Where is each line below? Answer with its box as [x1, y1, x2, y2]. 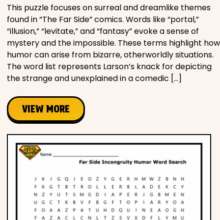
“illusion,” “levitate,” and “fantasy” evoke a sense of [7, 25, 199, 37]
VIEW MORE [22, 103, 70, 115]
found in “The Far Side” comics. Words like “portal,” [7, 13, 199, 25]
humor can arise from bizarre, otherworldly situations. [7, 49, 214, 60]
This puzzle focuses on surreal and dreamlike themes [7, 1, 211, 13]
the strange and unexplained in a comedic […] [7, 72, 182, 84]
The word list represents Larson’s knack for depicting [7, 60, 212, 72]
